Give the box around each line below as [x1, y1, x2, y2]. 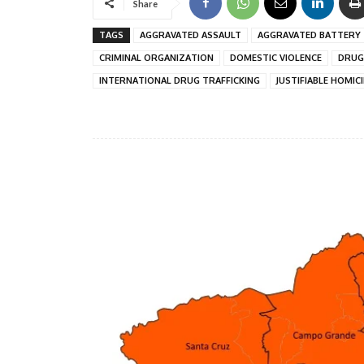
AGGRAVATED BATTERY [258, 28, 361, 41]
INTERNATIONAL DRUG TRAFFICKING [99, 74, 260, 86]
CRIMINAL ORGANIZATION [99, 51, 214, 63]
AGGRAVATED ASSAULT [140, 28, 241, 41]
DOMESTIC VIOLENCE [230, 51, 322, 63]
